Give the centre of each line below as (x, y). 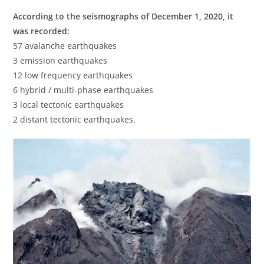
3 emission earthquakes (60, 60)
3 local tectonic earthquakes (69, 104)
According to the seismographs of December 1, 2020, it (123, 16)
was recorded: (42, 31)
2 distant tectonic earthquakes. (75, 119)
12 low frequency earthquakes (73, 75)
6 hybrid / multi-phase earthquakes (83, 90)
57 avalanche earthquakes (65, 45)
